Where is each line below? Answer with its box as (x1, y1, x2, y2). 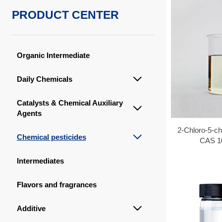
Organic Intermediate (16, 51, 90, 59)
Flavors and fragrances (16, 180, 97, 189)
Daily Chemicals (16, 74, 72, 83)
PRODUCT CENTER (11, 8, 119, 21)
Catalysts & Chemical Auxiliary (16, 98, 123, 107)
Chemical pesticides (16, 132, 86, 141)
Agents (16, 109, 42, 117)
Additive (16, 204, 46, 213)
